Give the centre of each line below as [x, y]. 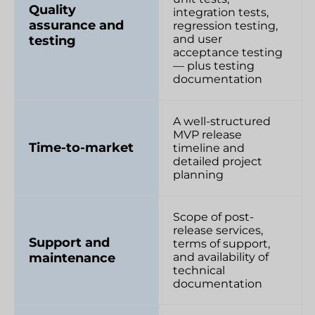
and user [197, 39]
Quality [52, 10]
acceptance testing [227, 52]
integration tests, [220, 12]
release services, [218, 230]
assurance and [76, 26]
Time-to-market [81, 148]
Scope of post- [213, 217]
